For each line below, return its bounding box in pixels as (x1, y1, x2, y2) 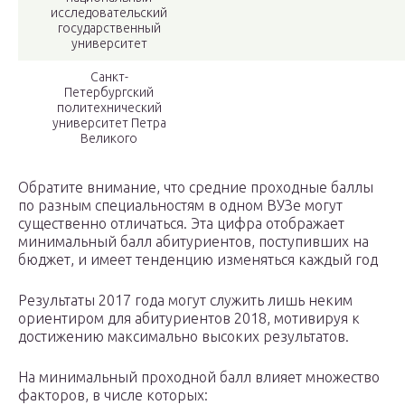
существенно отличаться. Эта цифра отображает (18, 215, 344, 232)
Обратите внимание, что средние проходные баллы (18, 179, 373, 196)
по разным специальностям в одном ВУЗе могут (18, 197, 343, 214)
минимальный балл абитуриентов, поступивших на (18, 233, 369, 250)
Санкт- (89, 70, 128, 85)
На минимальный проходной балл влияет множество (18, 369, 380, 386)
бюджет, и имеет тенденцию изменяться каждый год (18, 251, 378, 268)
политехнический (56, 100, 162, 116)
